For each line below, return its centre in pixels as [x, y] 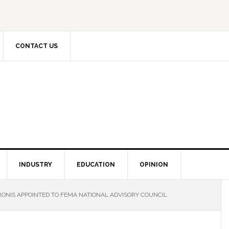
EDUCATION [96, 165]
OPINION [154, 165]
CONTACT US [37, 46]
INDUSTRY [36, 165]
